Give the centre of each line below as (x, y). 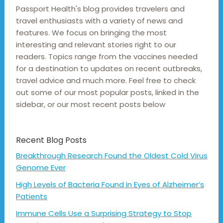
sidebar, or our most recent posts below (90, 105)
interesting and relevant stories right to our (96, 45)
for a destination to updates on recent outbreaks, (109, 69)
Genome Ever (41, 168)
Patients (31, 197)
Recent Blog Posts (51, 140)
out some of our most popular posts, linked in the (107, 93)
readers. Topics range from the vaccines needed (107, 57)
